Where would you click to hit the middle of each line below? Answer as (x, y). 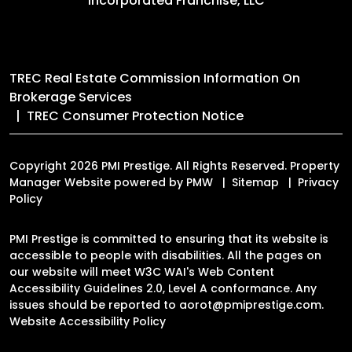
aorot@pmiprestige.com (250, 304)
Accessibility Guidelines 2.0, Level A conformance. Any (163, 288)
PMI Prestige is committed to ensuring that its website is (169, 238)
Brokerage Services (71, 97)
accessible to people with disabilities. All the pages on (165, 255)
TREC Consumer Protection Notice (135, 115)
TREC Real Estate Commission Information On (155, 78)
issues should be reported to (94, 304)
